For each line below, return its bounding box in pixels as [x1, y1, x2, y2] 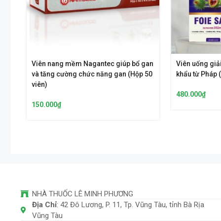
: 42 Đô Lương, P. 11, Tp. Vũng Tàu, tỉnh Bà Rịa [56, 200, 204, 210]
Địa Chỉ [32, 200, 57, 210]
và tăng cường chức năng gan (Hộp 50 [32, 70, 152, 78]
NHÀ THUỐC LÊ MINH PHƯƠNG [32, 189, 133, 199]
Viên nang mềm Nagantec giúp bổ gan [32, 60, 153, 68]
